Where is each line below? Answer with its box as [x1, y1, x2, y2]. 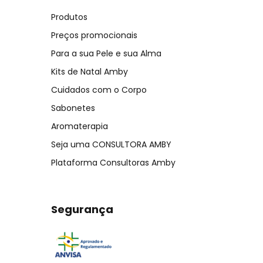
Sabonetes [51, 102, 95, 114]
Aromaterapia [51, 120, 108, 133]
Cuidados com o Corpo [51, 84, 147, 96]
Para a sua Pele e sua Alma [51, 48, 161, 60]
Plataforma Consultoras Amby [51, 157, 176, 169]
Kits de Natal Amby [51, 66, 128, 78]
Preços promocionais [51, 29, 137, 42]
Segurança [51, 202, 113, 217]
